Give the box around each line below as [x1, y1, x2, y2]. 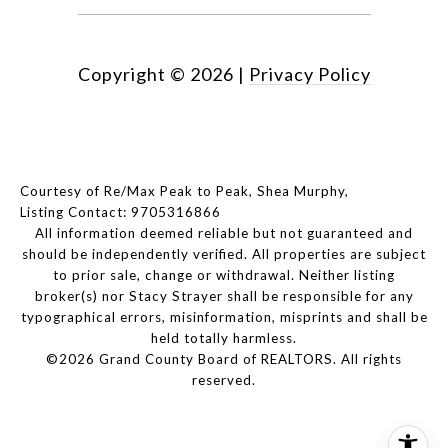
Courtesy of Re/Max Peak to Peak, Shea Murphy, [20, 183, 349, 200]
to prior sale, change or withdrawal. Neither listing [53, 267, 395, 284]
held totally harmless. [151, 330, 297, 347]
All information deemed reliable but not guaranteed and [35, 225, 413, 242]
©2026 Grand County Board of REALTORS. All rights [46, 351, 402, 368]
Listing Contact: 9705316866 [20, 204, 225, 221]
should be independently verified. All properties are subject [22, 246, 426, 263]
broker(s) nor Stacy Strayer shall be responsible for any [34, 288, 414, 305]
